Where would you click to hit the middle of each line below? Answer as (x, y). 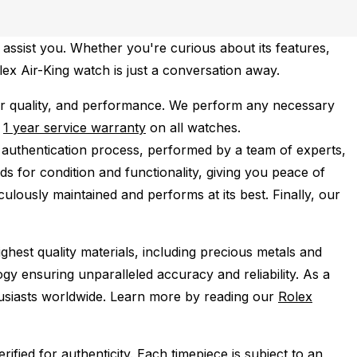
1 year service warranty (75, 127)
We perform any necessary (252, 105)
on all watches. (193, 127)
